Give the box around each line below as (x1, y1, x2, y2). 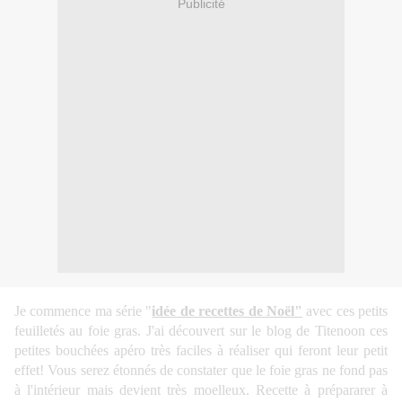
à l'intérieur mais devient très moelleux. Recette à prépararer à (14, 382, 388, 398)
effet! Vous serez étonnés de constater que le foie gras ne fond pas (14, 363, 388, 379)
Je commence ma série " (14, 303, 153, 319)
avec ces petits (301, 303, 389, 319)
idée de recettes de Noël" (152, 303, 302, 319)
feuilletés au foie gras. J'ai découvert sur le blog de (14, 323, 315, 339)
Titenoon (314, 323, 365, 339)
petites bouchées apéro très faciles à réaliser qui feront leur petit (14, 343, 388, 359)
